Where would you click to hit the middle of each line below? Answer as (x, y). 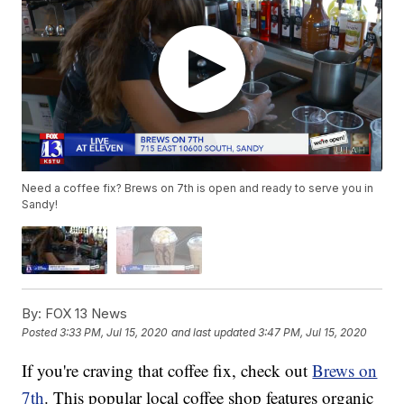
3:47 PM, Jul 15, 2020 (313, 333)
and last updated (214, 333)
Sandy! (40, 205)
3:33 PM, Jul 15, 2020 (114, 333)
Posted (41, 333)
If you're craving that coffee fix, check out (167, 371)
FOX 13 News (85, 314)
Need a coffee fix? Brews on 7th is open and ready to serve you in (198, 188)
